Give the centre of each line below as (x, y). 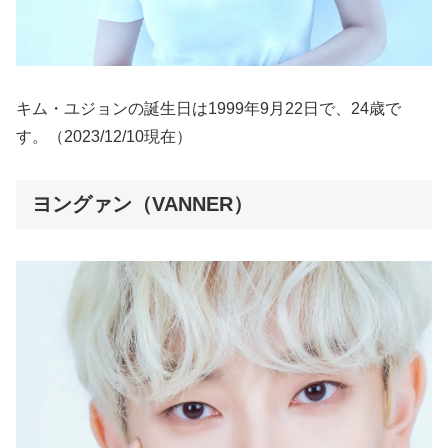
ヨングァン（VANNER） (142, 203)
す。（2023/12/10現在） (104, 137)
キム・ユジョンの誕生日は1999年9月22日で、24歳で (208, 109)
